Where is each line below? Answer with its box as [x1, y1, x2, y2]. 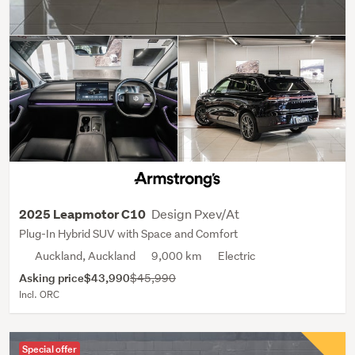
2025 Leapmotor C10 [19, 205, 148, 223]
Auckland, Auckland [35, 248, 136, 263]
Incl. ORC [19, 287, 59, 301]
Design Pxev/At [151, 204, 239, 222]
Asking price [19, 269, 84, 285]
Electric [218, 248, 255, 263]
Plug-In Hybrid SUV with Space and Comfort [19, 226, 238, 241]
